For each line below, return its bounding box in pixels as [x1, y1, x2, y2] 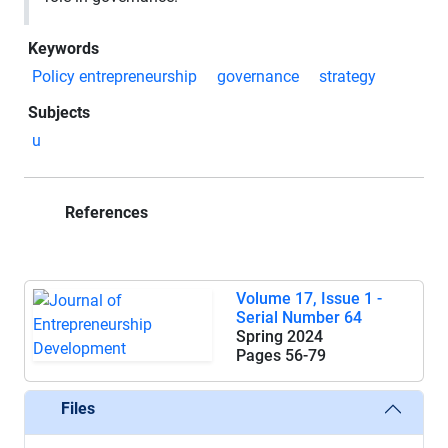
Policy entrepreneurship [32, 66, 197, 86]
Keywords [28, 38, 99, 58]
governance [217, 66, 299, 86]
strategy [319, 66, 376, 86]
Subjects [28, 102, 90, 122]
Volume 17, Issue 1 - [236, 288, 382, 308]
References [61, 202, 148, 222]
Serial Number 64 [236, 307, 362, 327]
